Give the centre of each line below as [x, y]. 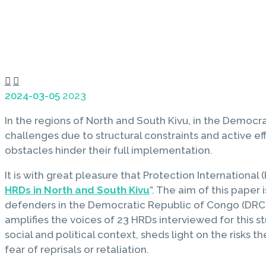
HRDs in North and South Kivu [77, 190]
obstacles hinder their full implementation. [109, 150]
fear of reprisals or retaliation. [77, 249]
